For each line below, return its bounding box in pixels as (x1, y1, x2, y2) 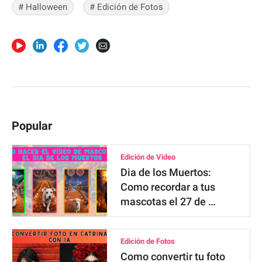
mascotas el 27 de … (120, 195, 216, 208)
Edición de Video (120, 152, 176, 161)
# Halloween (18, 1, 67, 12)
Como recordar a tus (120, 180, 216, 193)
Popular (12, 118, 52, 133)
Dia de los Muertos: (120, 166, 212, 178)
